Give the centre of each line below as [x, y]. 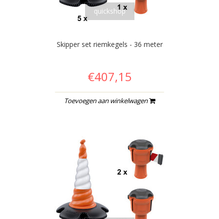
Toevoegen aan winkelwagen [107, 100]
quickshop [109, 11]
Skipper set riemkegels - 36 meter [109, 44]
